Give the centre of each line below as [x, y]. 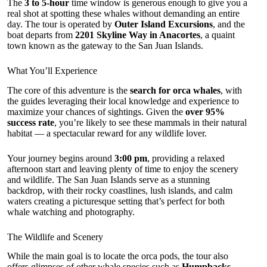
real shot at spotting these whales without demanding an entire [123, 13]
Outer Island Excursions [164, 24]
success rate [31, 122]
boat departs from [41, 35]
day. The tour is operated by [61, 24]
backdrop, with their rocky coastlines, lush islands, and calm [120, 190]
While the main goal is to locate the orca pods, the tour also [118, 256]
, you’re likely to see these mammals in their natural [150, 122]
